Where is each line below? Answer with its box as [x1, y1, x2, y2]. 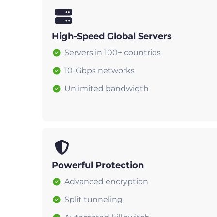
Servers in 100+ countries [64, 47, 161, 57]
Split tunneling [64, 194, 123, 204]
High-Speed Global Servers [52, 31, 172, 42]
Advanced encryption [64, 176, 148, 186]
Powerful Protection [52, 159, 144, 170]
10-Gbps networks [64, 65, 135, 75]
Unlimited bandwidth [64, 83, 149, 93]
